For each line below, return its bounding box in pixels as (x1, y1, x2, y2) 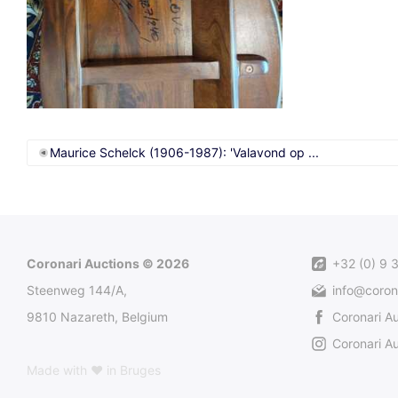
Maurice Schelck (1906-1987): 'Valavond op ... (50, 144, 319, 160)
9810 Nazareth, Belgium (27, 308, 168, 324)
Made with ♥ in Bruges (27, 362, 161, 378)
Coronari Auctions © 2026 (27, 255, 189, 271)
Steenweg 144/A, (27, 282, 127, 298)
